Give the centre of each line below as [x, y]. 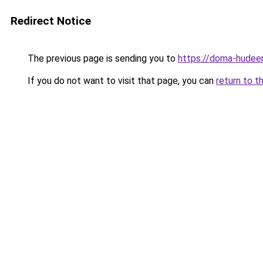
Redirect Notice [51, 21]
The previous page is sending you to [102, 58]
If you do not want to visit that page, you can [121, 81]
